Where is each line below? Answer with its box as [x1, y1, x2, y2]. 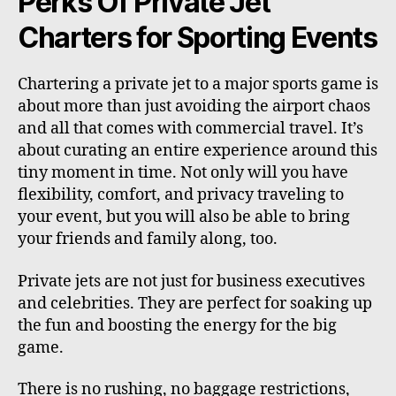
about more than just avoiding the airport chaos [18, 96, 370, 118]
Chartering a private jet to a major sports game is [18, 74, 378, 95]
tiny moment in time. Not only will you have [18, 163, 348, 184]
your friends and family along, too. [18, 229, 278, 250]
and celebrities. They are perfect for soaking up [18, 293, 372, 314]
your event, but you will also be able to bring [18, 207, 350, 228]
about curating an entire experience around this [18, 141, 377, 162]
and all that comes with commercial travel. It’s [18, 118, 363, 140]
